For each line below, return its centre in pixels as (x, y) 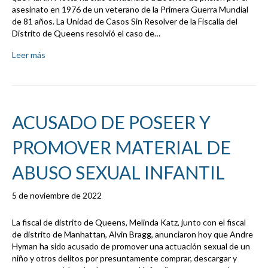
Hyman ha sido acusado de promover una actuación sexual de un (131, 246)
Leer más (29, 55)
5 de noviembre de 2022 (57, 196)
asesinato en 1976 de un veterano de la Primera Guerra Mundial (130, 10)
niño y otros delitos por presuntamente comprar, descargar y (124, 258)
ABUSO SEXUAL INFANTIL (118, 173)
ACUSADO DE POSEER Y (111, 122)
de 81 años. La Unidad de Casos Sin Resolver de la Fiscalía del (125, 22)
